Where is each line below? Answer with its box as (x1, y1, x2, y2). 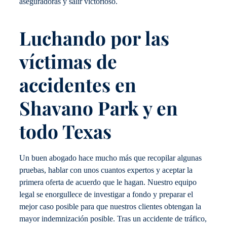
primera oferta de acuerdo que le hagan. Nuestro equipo (19, 178, 197, 187)
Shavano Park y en (19, 95, 178, 120)
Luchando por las (19, 25, 169, 50)
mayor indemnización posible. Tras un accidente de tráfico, (19, 214, 207, 224)
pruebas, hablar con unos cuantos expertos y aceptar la (19, 166, 193, 175)
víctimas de (19, 48, 117, 73)
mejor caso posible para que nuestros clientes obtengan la (19, 202, 201, 212)
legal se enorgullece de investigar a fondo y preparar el (19, 190, 193, 200)
